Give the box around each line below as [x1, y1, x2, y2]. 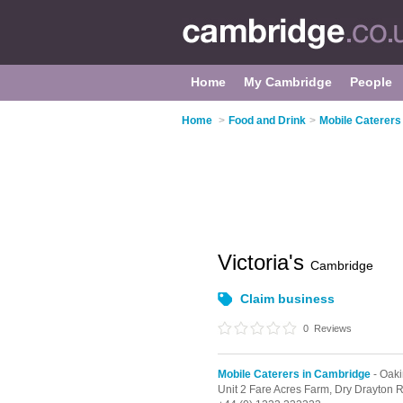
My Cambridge [244, 75, 332, 89]
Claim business [240, 291, 335, 306]
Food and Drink [228, 114, 306, 127]
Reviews [311, 323, 352, 334]
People [350, 75, 392, 89]
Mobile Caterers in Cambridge [218, 368, 371, 381]
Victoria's [218, 250, 310, 274]
